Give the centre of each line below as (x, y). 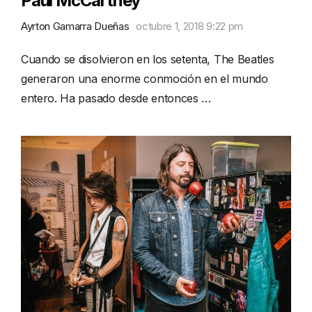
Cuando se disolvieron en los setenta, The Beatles (148, 60)
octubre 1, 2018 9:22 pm (189, 26)
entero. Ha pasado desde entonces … (116, 99)
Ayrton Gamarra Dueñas (75, 26)
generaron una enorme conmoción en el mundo (145, 79)
